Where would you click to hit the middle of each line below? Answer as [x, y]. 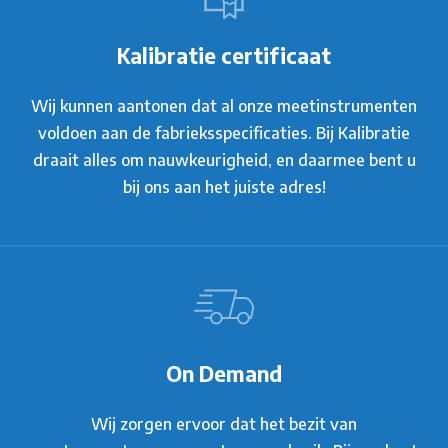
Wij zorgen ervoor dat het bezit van [224, 423]
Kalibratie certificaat [224, 55]
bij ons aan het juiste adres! [224, 186]
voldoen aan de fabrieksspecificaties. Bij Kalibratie [224, 132]
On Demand [224, 373]
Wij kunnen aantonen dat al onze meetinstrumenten [224, 105]
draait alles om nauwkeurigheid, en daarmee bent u [224, 159]
